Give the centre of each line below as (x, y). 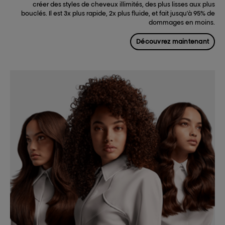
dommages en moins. (182, 23)
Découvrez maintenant (173, 42)
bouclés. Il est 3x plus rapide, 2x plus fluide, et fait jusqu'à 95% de (118, 14)
